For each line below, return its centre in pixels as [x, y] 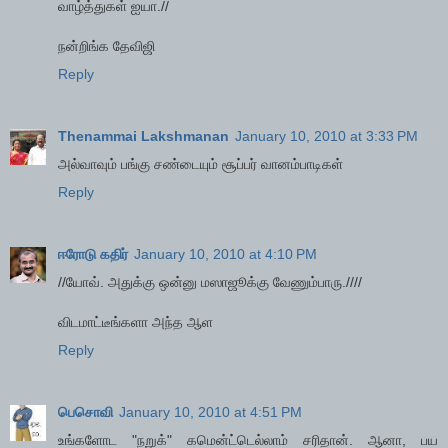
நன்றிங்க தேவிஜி [106, 46]
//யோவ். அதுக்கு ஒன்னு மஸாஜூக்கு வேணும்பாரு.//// [210, 282]
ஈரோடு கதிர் [93, 254]
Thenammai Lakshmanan [143, 136]
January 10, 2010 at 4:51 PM [210, 412]
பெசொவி [85, 412]
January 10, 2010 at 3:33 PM [326, 136]
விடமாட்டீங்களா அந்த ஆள [135, 322]
